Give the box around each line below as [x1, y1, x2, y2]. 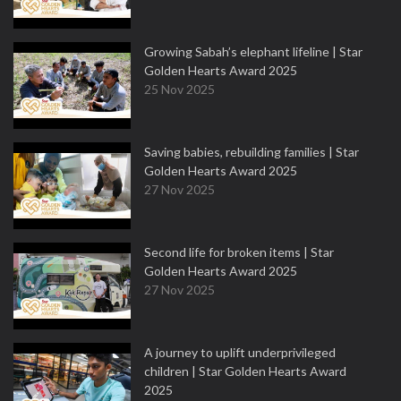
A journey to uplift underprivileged [144, 345, 336, 360]
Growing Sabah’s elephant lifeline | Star [144, 44, 363, 59]
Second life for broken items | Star [144, 244, 334, 260]
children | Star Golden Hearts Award [144, 363, 346, 379]
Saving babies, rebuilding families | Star [144, 144, 359, 159]
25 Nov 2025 [144, 81, 215, 97]
